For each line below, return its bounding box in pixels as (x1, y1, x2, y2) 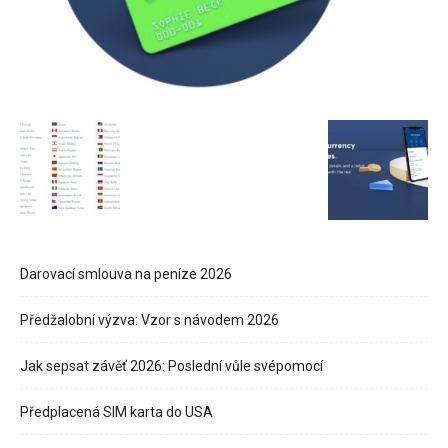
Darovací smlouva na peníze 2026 (20, 265, 232, 282)
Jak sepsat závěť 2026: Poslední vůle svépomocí (20, 357, 323, 374)
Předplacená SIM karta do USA (20, 403, 213, 420)
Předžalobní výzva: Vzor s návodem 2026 (20, 311, 279, 328)
